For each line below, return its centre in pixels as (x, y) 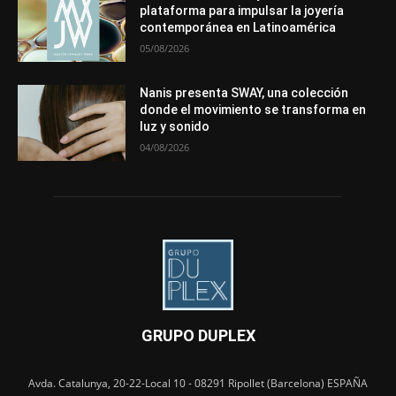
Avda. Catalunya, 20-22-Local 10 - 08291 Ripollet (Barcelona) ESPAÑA (198, 383)
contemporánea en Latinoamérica (238, 28)
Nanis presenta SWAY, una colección (244, 92)
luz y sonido (175, 126)
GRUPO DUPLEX (198, 335)
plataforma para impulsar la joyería (242, 11)
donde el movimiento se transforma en (253, 109)
